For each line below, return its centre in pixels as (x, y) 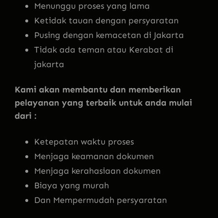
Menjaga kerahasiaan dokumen (97, 171)
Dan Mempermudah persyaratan (100, 200)
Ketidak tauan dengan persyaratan (106, 20)
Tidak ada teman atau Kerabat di (104, 49)
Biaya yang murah (72, 185)
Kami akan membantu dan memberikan (98, 89)
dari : (26, 116)
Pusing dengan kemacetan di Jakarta (109, 35)
